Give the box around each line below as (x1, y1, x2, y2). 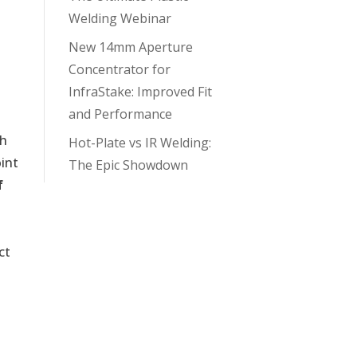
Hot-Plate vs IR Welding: (68, 133, 211, 151)
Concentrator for (68, 60, 171, 78)
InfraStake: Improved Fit (68, 82, 212, 100)
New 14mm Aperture (68, 37, 193, 56)
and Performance (68, 104, 172, 123)
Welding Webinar (68, 9, 171, 27)
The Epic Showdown (68, 155, 188, 174)
